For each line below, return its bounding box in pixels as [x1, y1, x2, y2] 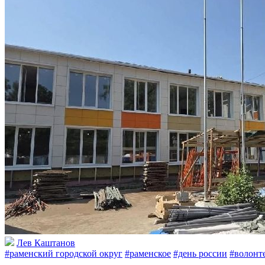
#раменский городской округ [5, 248, 122, 258]
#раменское [125, 248, 171, 258]
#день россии [173, 248, 227, 258]
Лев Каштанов [17, 237, 75, 248]
